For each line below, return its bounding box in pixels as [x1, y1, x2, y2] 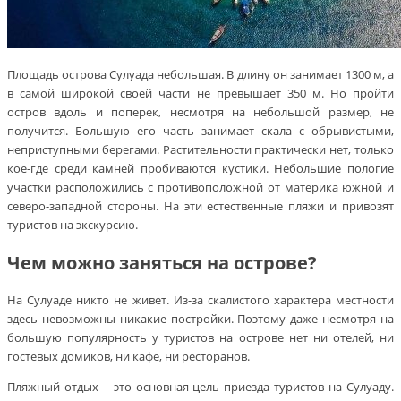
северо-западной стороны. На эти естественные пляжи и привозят [7, 197, 394, 214]
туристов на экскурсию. [7, 216, 138, 233]
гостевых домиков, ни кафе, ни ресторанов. [7, 348, 250, 365]
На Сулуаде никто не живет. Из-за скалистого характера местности [7, 292, 394, 309]
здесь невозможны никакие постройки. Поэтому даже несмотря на [7, 311, 394, 328]
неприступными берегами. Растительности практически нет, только [7, 141, 394, 158]
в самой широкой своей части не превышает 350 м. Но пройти [7, 84, 394, 101]
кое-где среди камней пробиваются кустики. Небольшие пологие [7, 159, 394, 176]
